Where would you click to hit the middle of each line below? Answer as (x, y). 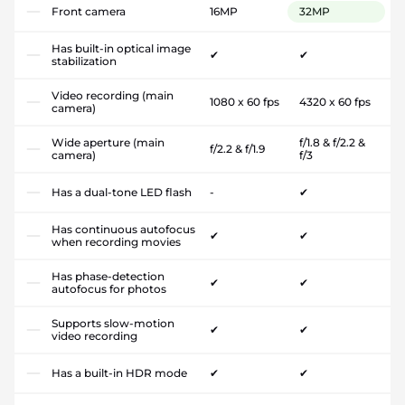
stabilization (84, 61)
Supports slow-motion (113, 324)
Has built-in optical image (121, 49)
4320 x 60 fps (334, 102)
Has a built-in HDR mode (119, 373)
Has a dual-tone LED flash (122, 193)
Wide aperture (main (108, 143)
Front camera (89, 12)
